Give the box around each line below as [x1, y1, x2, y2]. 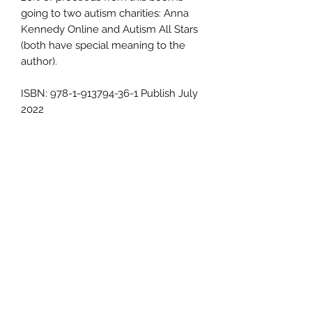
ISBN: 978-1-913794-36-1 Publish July [21, 86, 198, 100]
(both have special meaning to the [21, 38, 185, 52]
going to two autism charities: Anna [21, 6, 189, 19]
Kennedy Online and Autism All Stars [21, 22, 198, 36]
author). [21, 54, 57, 68]
